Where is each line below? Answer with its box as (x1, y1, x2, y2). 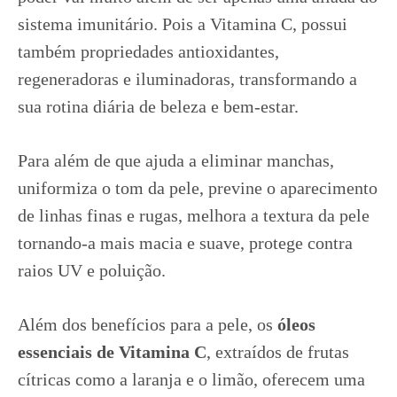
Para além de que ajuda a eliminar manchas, (18, 151, 334, 170)
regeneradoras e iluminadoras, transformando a (18, 69, 357, 89)
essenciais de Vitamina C (18, 342, 206, 362)
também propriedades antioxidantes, (18, 42, 279, 61)
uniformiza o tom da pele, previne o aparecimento (18, 178, 378, 198)
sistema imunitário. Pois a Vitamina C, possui (18, 14, 347, 34)
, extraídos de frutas (206, 342, 349, 362)
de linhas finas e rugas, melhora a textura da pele (18, 206, 370, 225)
